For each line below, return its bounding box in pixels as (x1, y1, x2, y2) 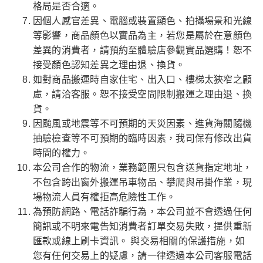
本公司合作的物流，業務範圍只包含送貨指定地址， (33, 162, 252, 173)
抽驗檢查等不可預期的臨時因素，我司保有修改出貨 (33, 133, 252, 143)
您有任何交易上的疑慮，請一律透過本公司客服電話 (33, 250, 252, 261)
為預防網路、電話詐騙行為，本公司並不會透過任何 (33, 206, 252, 217)
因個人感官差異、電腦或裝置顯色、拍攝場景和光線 (33, 15, 252, 26)
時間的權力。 (33, 147, 90, 158)
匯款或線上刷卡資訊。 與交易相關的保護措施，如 (33, 235, 245, 246)
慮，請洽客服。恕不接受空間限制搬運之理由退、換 (33, 89, 252, 99)
